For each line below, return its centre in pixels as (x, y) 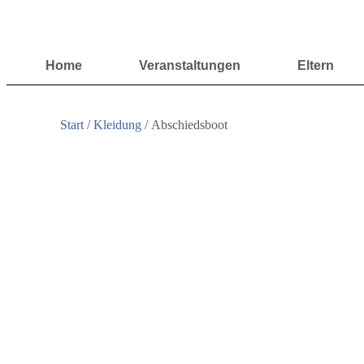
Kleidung (118, 124)
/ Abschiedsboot (185, 124)
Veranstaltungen (190, 65)
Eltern (315, 65)
